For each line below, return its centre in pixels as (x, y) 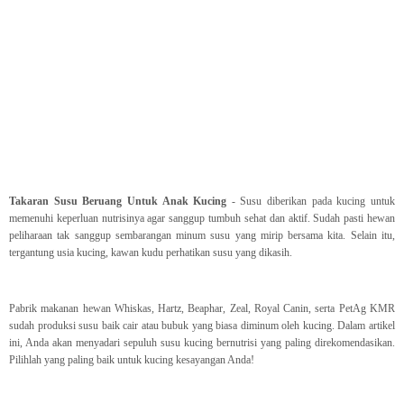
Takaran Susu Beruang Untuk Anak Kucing (118, 202)
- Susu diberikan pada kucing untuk (311, 202)
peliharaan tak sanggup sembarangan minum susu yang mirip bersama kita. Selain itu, (202, 236)
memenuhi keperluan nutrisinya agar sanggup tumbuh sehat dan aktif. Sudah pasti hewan (202, 219)
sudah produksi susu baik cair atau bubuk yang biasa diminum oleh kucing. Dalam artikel (202, 326)
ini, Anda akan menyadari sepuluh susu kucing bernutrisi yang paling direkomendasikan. (202, 343)
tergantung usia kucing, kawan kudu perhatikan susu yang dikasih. (151, 253)
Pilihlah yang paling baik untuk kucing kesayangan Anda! (132, 360)
